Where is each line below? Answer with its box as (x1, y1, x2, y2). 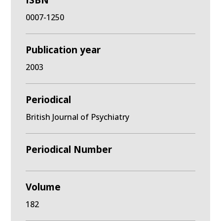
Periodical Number (26, 143, 112, 156)
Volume (26, 181, 61, 193)
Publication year (26, 43, 101, 56)
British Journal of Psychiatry (26, 111, 130, 122)
